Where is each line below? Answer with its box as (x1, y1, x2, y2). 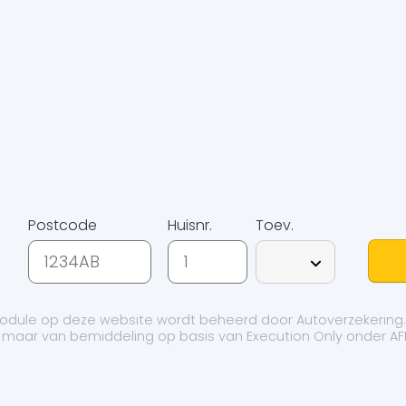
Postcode (28, 214, 101, 236)
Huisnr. (167, 214, 212, 236)
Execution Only (246, 327, 343, 346)
